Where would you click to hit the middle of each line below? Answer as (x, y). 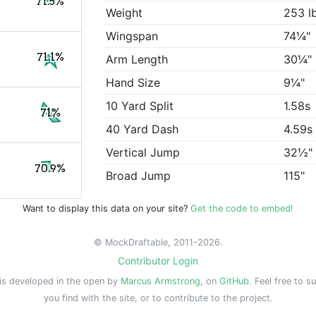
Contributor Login (158, 261)
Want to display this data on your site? (107, 208)
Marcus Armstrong (160, 281)
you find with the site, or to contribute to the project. (158, 298)
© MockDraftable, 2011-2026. (158, 242)
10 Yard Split (140, 106)
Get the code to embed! (242, 208)
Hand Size (133, 83)
